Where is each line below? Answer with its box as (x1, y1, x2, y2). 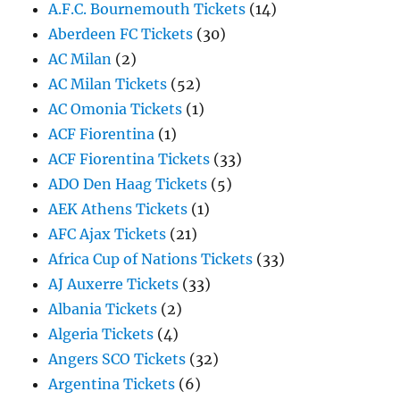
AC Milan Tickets (48, 75, 168, 94)
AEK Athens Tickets (48, 200, 188, 219)
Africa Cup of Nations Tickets (48, 250, 254, 269)
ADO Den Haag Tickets (48, 175, 208, 194)
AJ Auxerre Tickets (48, 275, 179, 294)
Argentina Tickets (48, 375, 176, 394)
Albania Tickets (48, 300, 158, 319)
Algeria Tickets (48, 325, 154, 344)
